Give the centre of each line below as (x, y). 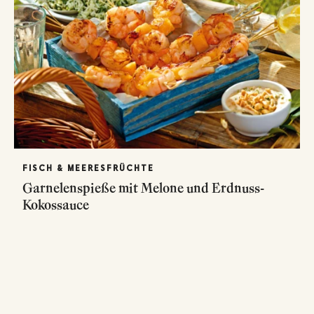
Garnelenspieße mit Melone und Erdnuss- (143, 187)
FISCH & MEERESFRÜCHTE (88, 168)
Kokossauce (56, 204)
